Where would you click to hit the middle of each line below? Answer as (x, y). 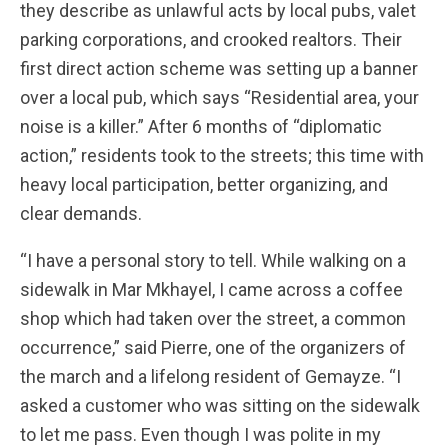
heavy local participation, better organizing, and (204, 184)
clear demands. (81, 213)
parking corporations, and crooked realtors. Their (211, 39)
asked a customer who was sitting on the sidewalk (220, 405)
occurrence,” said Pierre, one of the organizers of (213, 347)
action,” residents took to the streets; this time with (222, 155)
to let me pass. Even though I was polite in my (200, 434)
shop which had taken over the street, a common (213, 318)
